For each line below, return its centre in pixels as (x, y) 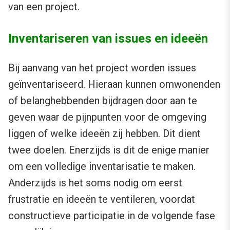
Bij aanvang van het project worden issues (102, 68)
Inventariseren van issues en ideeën (108, 39)
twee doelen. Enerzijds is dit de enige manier (109, 150)
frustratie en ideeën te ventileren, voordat (102, 199)
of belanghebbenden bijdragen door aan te (103, 101)
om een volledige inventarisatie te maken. (102, 167)
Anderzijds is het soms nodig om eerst (95, 183)
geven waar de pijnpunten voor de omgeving (107, 117)
